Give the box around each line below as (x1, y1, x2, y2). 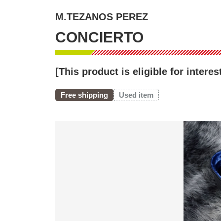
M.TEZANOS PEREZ (55, 11, 148, 22)
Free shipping (61, 90, 108, 99)
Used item (119, 90, 153, 99)
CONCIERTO (55, 29, 144, 45)
